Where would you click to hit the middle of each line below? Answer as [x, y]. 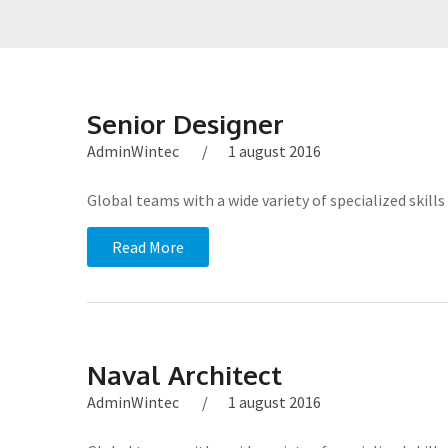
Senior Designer [185, 123]
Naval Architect [184, 374]
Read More [148, 247]
